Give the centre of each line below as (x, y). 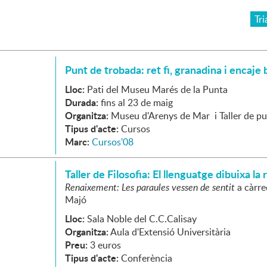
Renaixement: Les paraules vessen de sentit (150, 187)
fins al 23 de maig (137, 103)
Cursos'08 (113, 142)
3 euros (105, 245)
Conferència (147, 258)
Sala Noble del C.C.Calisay (142, 219)
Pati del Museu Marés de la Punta (157, 89)
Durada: (82, 102)
